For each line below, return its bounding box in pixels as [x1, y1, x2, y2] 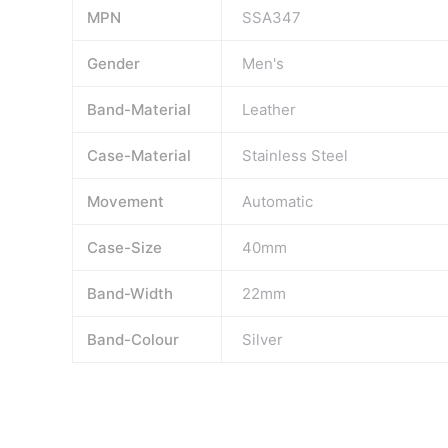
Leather [242, 100, 297, 119]
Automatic [242, 192, 314, 211]
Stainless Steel [242, 146, 349, 165]
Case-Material [86, 146, 191, 165]
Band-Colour [86, 330, 179, 349]
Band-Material [86, 100, 191, 119]
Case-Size [86, 238, 162, 257]
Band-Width [86, 284, 173, 303]
